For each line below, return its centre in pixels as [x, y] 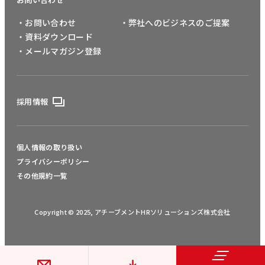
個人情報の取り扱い [49, 147]
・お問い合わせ [46, 23]
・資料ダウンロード [55, 37]
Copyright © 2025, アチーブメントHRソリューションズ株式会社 [132, 212]
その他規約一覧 [42, 176]
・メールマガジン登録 [59, 51]
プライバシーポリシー [53, 161]
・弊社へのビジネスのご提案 [175, 23]
